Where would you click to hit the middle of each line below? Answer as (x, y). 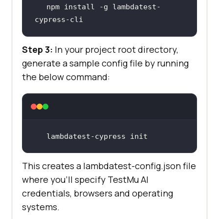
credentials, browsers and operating (98, 193)
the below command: (66, 77)
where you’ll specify (65, 180)
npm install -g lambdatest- (103, 7)
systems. (41, 207)
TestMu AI (128, 180)
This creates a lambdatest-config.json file (109, 166)
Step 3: (37, 49)
